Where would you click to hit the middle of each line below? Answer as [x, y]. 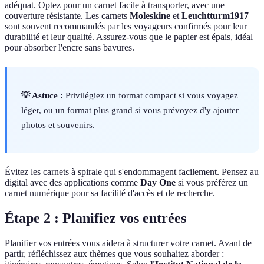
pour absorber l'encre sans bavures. [70, 48]
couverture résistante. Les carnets [67, 16]
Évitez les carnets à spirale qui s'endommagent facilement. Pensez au [132, 172]
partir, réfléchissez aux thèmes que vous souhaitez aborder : [114, 254]
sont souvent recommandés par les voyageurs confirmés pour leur [126, 27]
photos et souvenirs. [58, 125]
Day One [158, 183]
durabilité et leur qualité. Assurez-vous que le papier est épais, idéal [129, 37]
